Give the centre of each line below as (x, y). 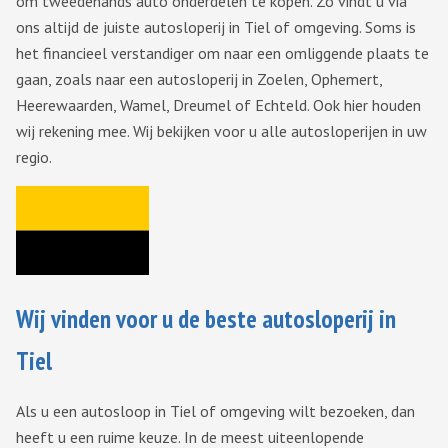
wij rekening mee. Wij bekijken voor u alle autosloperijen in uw (221, 131)
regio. (34, 157)
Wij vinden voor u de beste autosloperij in (206, 319)
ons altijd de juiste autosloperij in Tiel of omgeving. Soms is (216, 27)
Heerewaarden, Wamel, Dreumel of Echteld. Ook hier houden (218, 105)
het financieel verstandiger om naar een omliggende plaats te (222, 53)
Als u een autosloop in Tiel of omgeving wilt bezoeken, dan (215, 411)
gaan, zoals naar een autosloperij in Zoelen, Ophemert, (199, 79)
